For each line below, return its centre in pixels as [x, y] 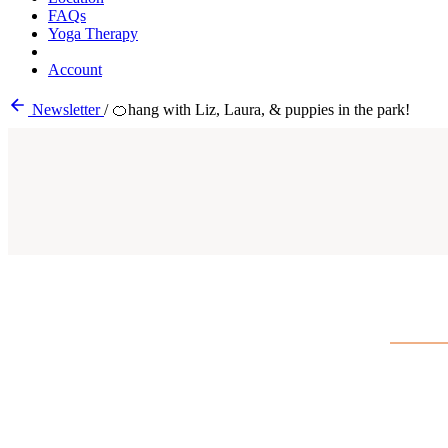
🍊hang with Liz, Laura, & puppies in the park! [261, 109]
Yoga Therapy [93, 33]
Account [75, 69]
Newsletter [66, 109]
